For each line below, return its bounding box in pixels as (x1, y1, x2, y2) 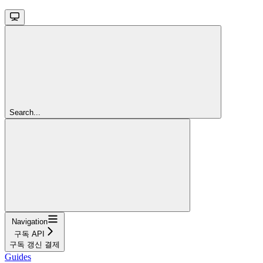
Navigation (11, 217, 48, 226)
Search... (9, 107, 41, 117)
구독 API (14, 229, 45, 238)
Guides (5, 251, 31, 262)
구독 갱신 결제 (9, 240, 60, 249)
